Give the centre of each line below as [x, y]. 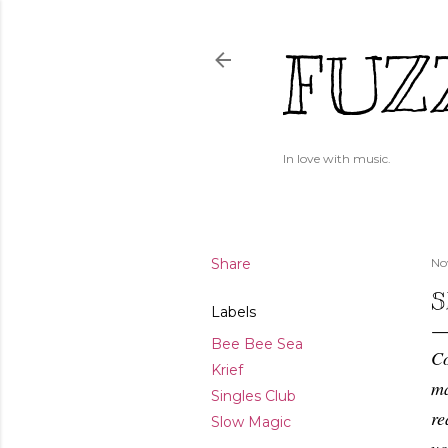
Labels [233, 312]
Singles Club [253, 396]
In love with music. [337, 158]
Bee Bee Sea [257, 344]
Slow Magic [251, 422]
